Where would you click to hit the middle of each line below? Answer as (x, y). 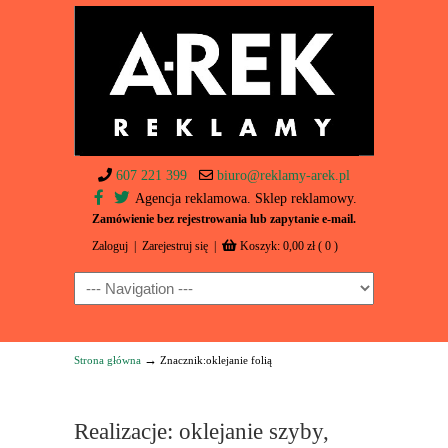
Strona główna (107, 360)
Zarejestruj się (175, 246)
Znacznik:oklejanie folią (216, 360)
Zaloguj (110, 246)
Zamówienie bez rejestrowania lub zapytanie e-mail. (224, 219)
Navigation (105, 283)
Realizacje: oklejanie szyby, (201, 431)
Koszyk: (261, 246)
